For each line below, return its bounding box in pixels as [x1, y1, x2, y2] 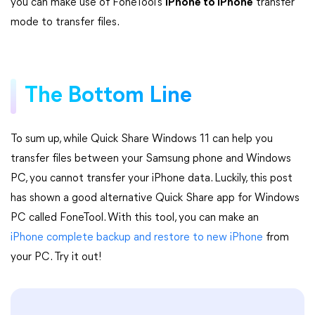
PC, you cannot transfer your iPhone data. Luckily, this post [11, 173, 292, 184]
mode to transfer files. [11, 17, 120, 28]
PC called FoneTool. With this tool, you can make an [11, 212, 259, 224]
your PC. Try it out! [11, 252, 102, 263]
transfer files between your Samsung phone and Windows [11, 153, 291, 165]
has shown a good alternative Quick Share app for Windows [11, 193, 300, 204]
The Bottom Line [25, 85, 192, 108]
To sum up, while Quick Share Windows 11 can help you [11, 134, 273, 145]
